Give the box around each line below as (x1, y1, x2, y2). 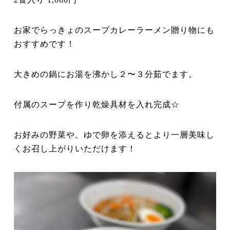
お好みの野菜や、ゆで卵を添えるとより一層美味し (14, 130, 215, 140)
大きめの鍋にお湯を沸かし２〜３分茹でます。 (14, 70, 198, 79)
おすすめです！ (14, 40, 75, 49)
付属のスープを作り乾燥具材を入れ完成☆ (14, 100, 180, 109)
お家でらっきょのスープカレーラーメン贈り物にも (14, 26, 215, 35)
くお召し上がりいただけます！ (14, 144, 137, 154)
